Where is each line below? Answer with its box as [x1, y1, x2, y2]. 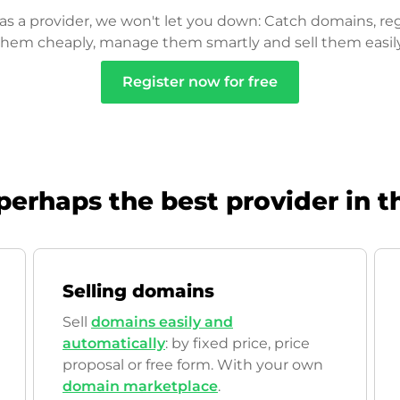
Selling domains [62, 280, 214, 302]
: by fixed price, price [165, 335, 310, 352]
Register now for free [122, 73, 278, 90]
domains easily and [91, 313, 233, 330]
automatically [62, 335, 165, 352]
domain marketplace [62, 378, 218, 395]
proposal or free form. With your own [62, 356, 323, 373]
